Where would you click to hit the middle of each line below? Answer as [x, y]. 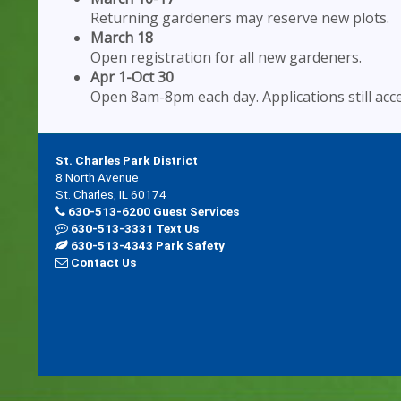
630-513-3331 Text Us [133, 228]
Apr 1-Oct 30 [132, 77]
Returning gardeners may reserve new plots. [240, 17]
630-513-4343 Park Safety [146, 245]
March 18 [122, 37]
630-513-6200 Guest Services [152, 211]
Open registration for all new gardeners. [226, 57]
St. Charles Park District [127, 160]
